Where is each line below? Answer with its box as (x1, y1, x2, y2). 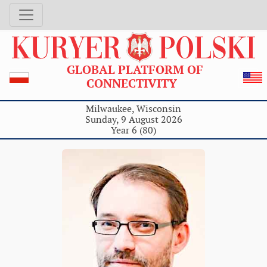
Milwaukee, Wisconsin (86, 102, 181, 115)
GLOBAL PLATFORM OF (63, 61, 203, 77)
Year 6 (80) (111, 123, 156, 136)
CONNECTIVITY (86, 75, 181, 91)
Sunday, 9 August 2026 (85, 113, 182, 126)
